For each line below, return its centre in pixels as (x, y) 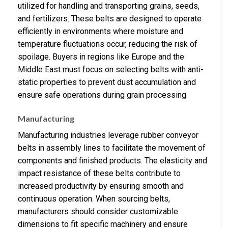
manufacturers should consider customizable (98, 211)
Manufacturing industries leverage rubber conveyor (108, 135)
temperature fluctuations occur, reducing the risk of (108, 44)
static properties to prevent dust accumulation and (107, 82)
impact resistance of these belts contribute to (99, 173)
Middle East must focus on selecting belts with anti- (111, 69)
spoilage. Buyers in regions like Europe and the (101, 56)
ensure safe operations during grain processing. (103, 95)
